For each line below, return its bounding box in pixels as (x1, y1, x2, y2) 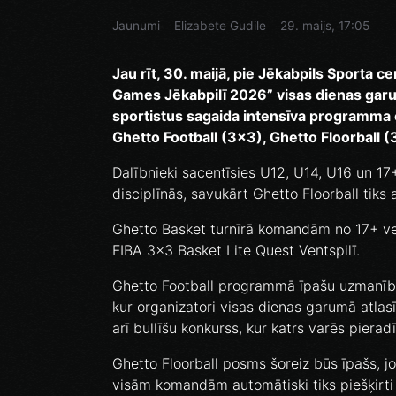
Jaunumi (112, 19, 160, 34)
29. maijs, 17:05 (280, 19, 369, 34)
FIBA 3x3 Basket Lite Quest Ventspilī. (112, 241, 360, 260)
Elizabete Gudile (174, 19, 266, 34)
